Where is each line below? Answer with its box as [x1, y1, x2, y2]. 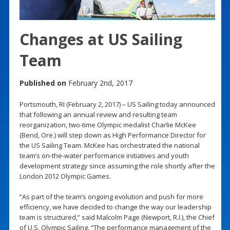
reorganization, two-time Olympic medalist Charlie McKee [19, 120, 196, 129]
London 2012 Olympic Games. [19, 171, 111, 181]
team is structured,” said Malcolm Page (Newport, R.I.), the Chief [19, 212, 215, 222]
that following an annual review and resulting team [19, 109, 177, 119]
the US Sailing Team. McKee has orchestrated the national [19, 140, 200, 150]
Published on [19, 78, 66, 88]
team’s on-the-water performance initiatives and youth [19, 150, 189, 160]
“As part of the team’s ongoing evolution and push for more [19, 191, 203, 201]
